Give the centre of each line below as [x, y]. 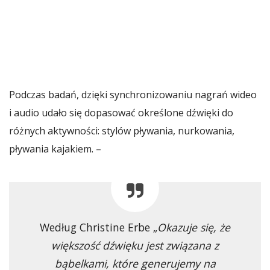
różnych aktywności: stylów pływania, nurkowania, [122, 130]
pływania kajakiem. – [55, 149]
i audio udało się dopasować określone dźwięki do [121, 112]
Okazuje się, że [194, 227]
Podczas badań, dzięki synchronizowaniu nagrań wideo [133, 94]
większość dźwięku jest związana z [135, 245]
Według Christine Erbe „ [99, 227]
